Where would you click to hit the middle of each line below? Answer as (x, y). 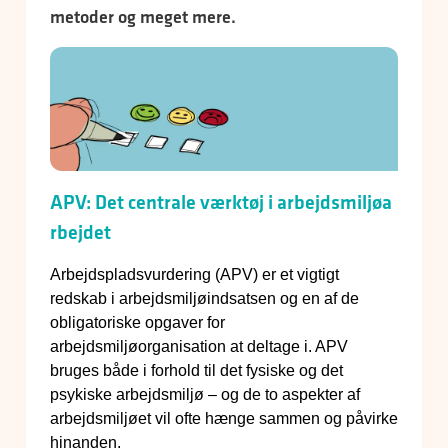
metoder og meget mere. (143, 17)
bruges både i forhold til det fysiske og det (196, 371)
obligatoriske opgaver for (137, 323)
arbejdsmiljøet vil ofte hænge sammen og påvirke (224, 419)
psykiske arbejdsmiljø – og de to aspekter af (205, 395)
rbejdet (80, 232)
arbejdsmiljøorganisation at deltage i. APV (199, 347)
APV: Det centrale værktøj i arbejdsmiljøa (221, 202)
